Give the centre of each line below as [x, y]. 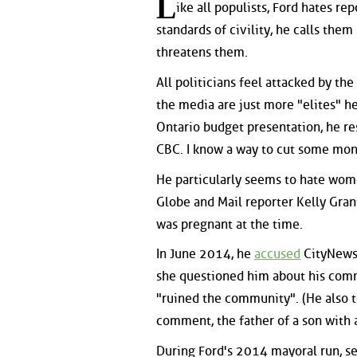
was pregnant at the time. [229, 224]
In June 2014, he [205, 254]
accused [277, 254]
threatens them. [202, 53]
